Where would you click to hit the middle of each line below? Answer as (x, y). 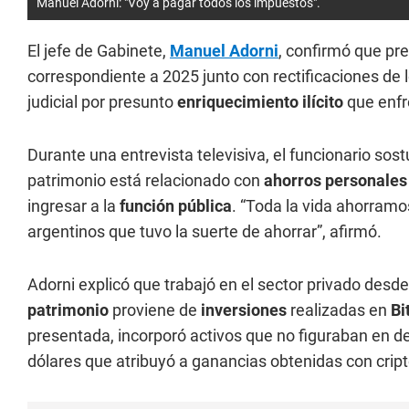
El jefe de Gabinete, (99, 51)
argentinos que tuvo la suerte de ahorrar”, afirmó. (204, 231)
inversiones (246, 310)
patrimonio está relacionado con (146, 180)
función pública (176, 206)
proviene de (157, 310)
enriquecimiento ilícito (260, 102)
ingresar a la (73, 206)
